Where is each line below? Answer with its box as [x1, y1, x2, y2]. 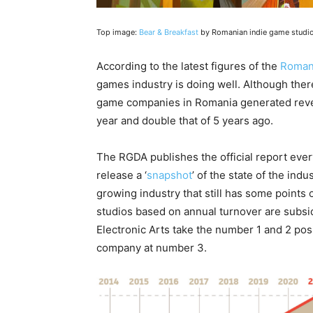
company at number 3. [96, 241, 210, 255]
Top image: [96, 27, 139, 38]
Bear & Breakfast [139, 27, 198, 38]
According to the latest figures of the [96, 59, 280, 73]
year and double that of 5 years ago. [96, 114, 276, 128]
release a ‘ [96, 168, 147, 182]
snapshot [147, 168, 192, 182]
